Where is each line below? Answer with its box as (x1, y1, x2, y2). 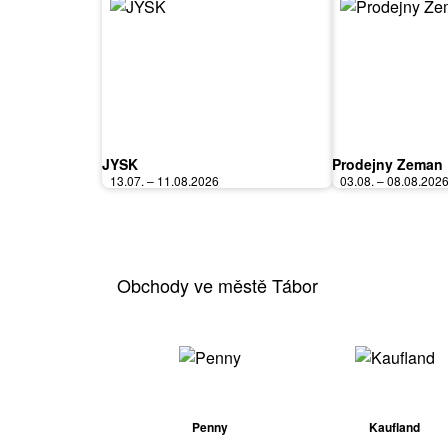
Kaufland (369, 417, 420, 436)
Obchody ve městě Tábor (117, 271, 318, 298)
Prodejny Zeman (332, 154, 443, 174)
